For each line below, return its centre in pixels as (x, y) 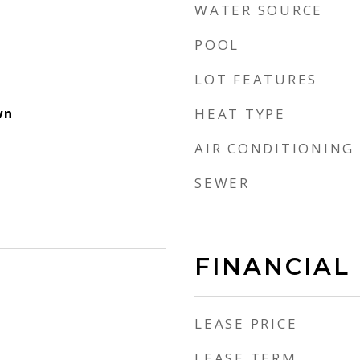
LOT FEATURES (256, 79)
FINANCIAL (272, 266)
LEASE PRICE (246, 323)
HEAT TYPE (240, 114)
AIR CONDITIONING (274, 148)
